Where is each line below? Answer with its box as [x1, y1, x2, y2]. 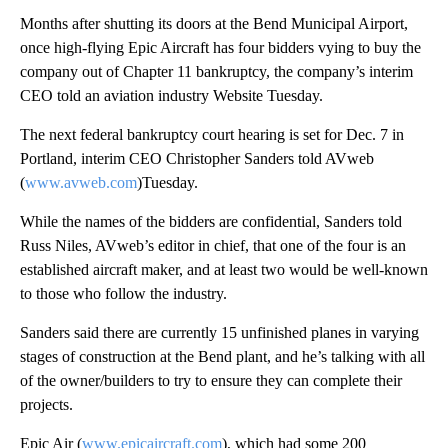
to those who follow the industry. [20, 285, 227, 303]
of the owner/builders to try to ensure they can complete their [20, 372, 402, 390]
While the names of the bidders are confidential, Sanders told [20, 213, 402, 231]
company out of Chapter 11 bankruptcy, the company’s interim [20, 63, 413, 81]
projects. [20, 396, 73, 414]
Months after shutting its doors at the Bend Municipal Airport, [20, 15, 408, 33]
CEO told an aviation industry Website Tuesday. [20, 87, 323, 105]
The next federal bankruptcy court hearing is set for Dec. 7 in [20, 126, 404, 144]
